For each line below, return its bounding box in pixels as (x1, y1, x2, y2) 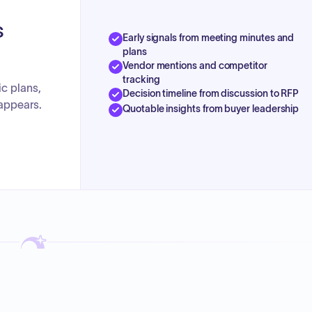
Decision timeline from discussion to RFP (123, 87, 299, 99)
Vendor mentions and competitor (123, 59, 267, 71)
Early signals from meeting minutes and (123, 31, 295, 43)
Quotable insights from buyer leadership (123, 102, 299, 114)
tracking (123, 73, 160, 85)
